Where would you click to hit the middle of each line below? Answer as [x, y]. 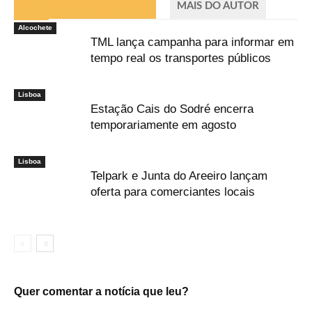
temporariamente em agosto [163, 125]
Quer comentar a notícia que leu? [101, 291]
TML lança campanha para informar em [192, 42]
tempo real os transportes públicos [181, 58]
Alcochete [35, 27]
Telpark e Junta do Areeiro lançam [179, 175]
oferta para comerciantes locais [173, 192]
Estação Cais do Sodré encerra [172, 109]
